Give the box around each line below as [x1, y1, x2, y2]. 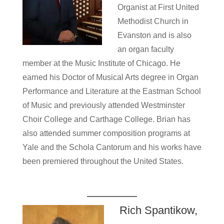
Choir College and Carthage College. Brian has [22, 115, 190, 123]
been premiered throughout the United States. [22, 157, 183, 165]
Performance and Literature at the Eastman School [22, 87, 201, 95]
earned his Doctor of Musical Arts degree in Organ [22, 73, 198, 81]
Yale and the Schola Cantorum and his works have [22, 143, 201, 151]
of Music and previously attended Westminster [22, 101, 185, 109]
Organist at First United [117, 3, 199, 11]
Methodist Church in [117, 17, 188, 25]
